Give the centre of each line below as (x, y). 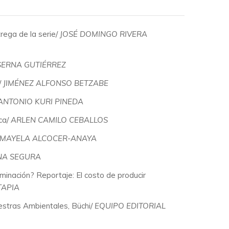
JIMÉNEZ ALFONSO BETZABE (56, 83)
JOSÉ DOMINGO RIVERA (104, 34)
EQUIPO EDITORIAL (130, 205)
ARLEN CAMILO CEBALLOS (59, 120)
